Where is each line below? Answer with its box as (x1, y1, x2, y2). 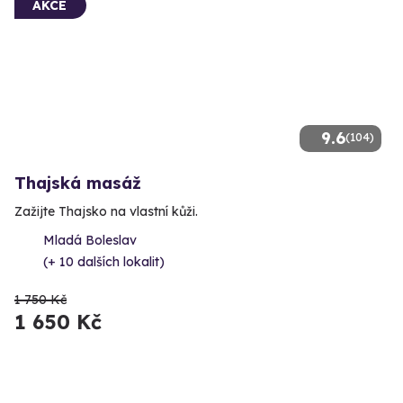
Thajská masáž (14, 172, 141, 193)
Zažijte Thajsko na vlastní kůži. (14, 202, 198, 219)
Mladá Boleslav (43, 231, 137, 248)
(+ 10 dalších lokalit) (43, 253, 165, 270)
